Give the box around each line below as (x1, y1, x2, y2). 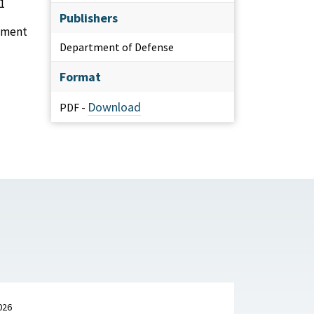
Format (60, 69, 101, 86)
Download (88, 99, 141, 116)
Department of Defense (60, 40, 174, 55)
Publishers (60, 10, 118, 27)
